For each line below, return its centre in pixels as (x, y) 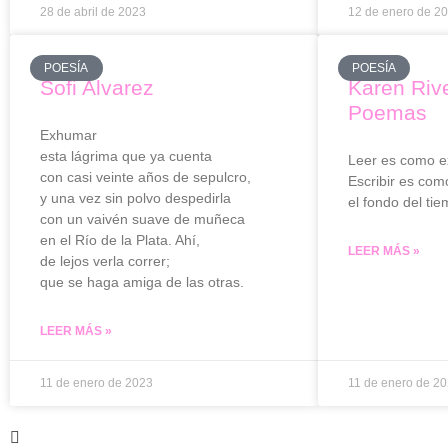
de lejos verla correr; (105, 261)
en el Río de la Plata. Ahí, (120, 240)
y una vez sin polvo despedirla (135, 198)
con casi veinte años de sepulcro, (145, 177)
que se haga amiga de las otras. (142, 282)
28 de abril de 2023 (93, 12)
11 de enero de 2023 (96, 383)
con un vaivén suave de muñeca (142, 219)
